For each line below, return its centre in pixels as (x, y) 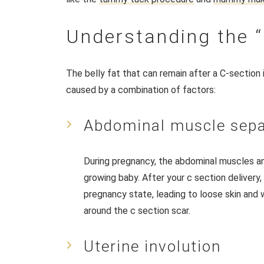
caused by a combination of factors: (141, 90)
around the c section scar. (137, 210)
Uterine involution (152, 246)
